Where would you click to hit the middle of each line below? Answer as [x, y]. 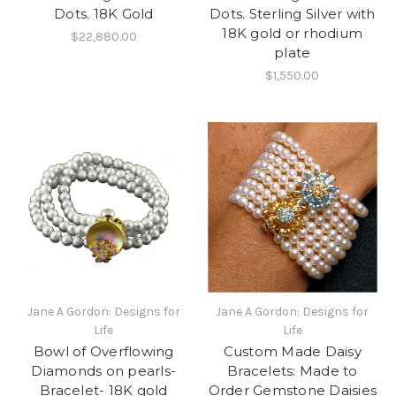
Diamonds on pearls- [104, 370]
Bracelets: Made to [293, 370]
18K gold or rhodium [293, 34]
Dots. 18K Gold [104, 14]
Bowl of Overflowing [103, 351]
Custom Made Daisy [292, 351]
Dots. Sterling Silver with [293, 14]
